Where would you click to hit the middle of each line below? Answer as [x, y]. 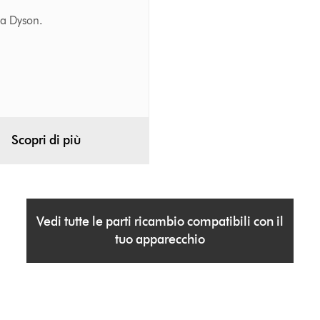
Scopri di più [46, 140]
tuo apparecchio [160, 240]
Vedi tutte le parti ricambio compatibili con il [160, 222]
